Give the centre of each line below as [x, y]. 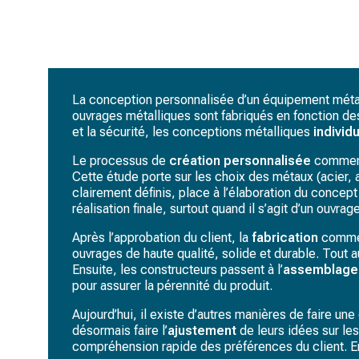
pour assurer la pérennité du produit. [172, 286]
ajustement [202, 331]
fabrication [286, 238]
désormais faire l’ [120, 331]
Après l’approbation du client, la [162, 238]
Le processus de [121, 161]
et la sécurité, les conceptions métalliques [193, 132]
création [195, 161]
